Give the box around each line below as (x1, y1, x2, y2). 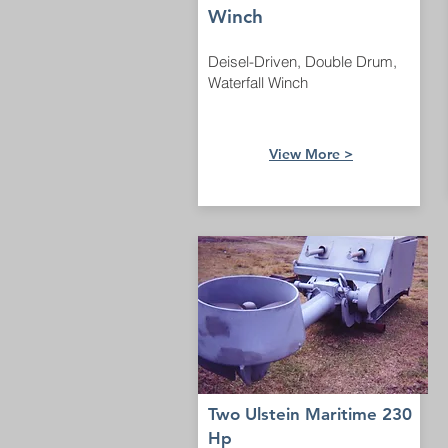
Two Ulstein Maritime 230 (208, 404, 412, 424)
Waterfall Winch (208, 73, 308, 92)
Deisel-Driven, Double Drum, (208, 52, 397, 71)
